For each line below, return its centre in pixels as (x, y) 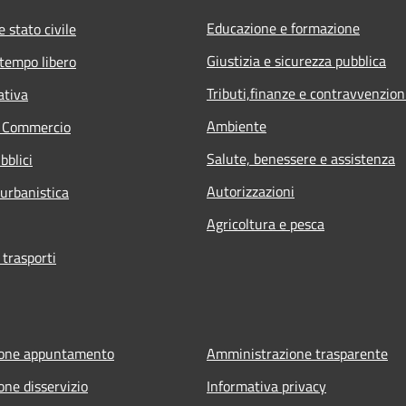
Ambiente (237, 126)
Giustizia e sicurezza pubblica (296, 60)
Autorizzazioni (251, 191)
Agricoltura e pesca (266, 223)
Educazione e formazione (283, 28)
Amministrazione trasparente (297, 353)
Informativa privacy (266, 386)
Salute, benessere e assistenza (301, 158)
